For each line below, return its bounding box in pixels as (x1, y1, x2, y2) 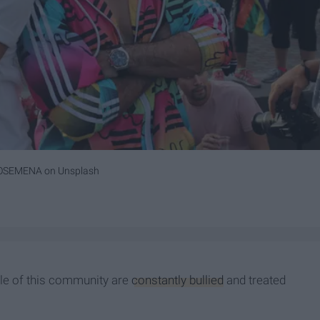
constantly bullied (131, 273, 224, 288)
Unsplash (58, 165, 99, 177)
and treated (224, 273, 286, 288)
